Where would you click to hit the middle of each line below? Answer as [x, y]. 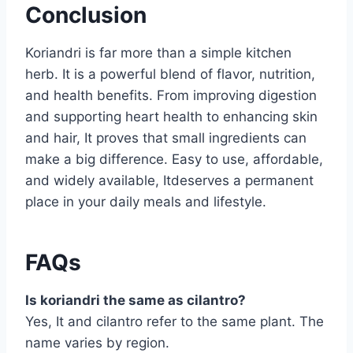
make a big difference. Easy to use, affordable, [174, 159]
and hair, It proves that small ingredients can [166, 137]
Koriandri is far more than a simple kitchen [158, 52]
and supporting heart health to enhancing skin [171, 116]
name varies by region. [97, 342]
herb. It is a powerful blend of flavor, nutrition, [170, 74]
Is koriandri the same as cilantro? [136, 300]
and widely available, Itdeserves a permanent [169, 180]
